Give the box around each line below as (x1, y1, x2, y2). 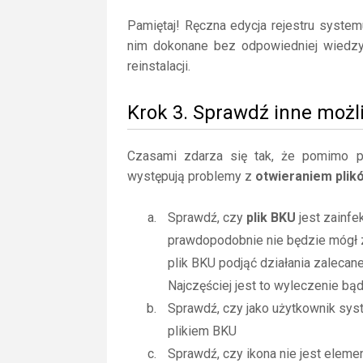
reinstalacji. (127, 58, 190, 74)
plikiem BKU (168, 323, 237, 339)
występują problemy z (127, 169, 255, 184)
